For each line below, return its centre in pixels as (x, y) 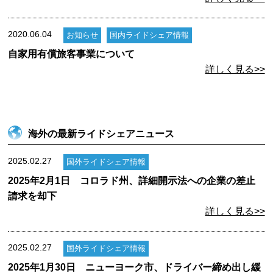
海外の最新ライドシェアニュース (101, 133)
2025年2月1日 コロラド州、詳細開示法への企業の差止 (132, 180)
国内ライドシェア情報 (150, 35)
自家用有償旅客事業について (72, 54)
